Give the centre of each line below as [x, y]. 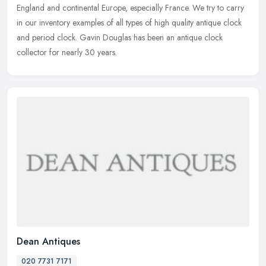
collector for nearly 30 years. [67, 52]
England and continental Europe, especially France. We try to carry [130, 7]
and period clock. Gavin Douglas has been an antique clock [120, 37]
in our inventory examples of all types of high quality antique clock [129, 22]
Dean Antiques [48, 242]
